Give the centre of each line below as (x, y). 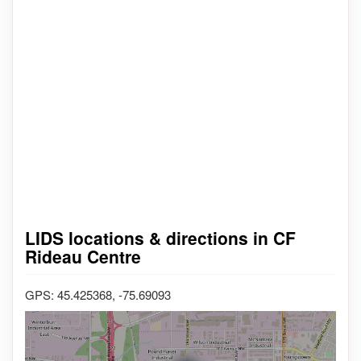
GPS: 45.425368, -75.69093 (98, 295)
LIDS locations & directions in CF (160, 237)
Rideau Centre (83, 256)
